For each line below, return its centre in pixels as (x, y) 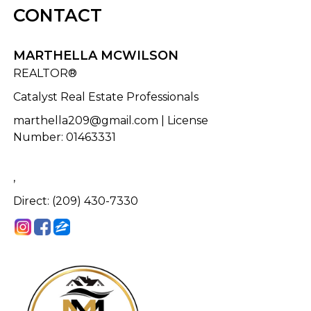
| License (183, 120)
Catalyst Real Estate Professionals (106, 97)
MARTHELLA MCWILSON (95, 56)
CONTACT (57, 15)
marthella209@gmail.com (85, 120)
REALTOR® (45, 73)
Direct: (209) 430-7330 (75, 201)
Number (37, 137)
